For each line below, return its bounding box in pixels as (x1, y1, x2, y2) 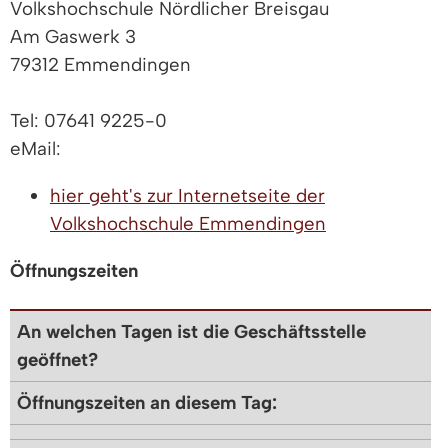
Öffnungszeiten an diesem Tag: (17, 390, 277, 414)
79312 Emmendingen (10, 53, 191, 77)
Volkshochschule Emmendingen (50, 212, 326, 236)
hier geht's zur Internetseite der (50, 184, 325, 208)
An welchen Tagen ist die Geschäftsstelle (17, 319, 366, 343)
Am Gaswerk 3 (10, 25, 136, 49)
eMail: (10, 137, 61, 161)
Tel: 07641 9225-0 (10, 109, 167, 133)
